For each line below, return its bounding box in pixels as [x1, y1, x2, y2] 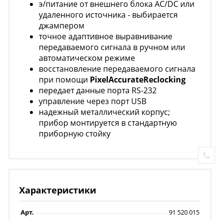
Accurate [109, 74, 143, 85]
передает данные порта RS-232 [39, 84, 157, 96]
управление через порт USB [39, 95, 146, 107]
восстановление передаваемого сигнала [39, 63, 195, 74]
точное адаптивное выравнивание [39, 30, 172, 42]
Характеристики [19, 184, 96, 196]
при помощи [39, 74, 90, 85]
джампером [39, 20, 84, 31]
